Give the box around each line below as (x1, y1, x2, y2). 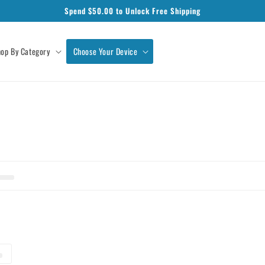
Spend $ (64, 5, 92, 17)
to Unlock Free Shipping (114, 5, 201, 17)
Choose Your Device (73, 45, 138, 57)
